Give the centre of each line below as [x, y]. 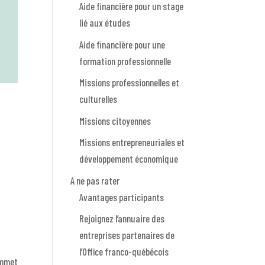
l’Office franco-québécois [124, 252]
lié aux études [105, 23]
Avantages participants [122, 197]
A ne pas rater [95, 180]
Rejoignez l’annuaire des [122, 219]
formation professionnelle [125, 61]
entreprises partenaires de [127, 235]
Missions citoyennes [115, 120]
